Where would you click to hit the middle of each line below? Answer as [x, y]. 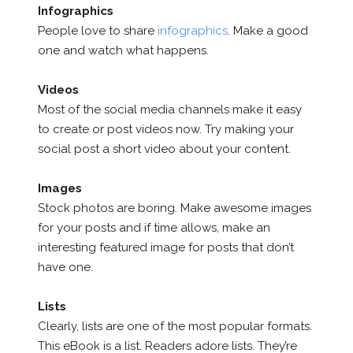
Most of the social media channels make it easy [169, 109]
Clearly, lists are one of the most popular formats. [175, 326]
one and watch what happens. [123, 50]
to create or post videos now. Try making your [165, 129]
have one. [65, 267]
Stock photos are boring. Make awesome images [174, 208]
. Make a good [268, 30]
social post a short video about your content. [164, 149]
